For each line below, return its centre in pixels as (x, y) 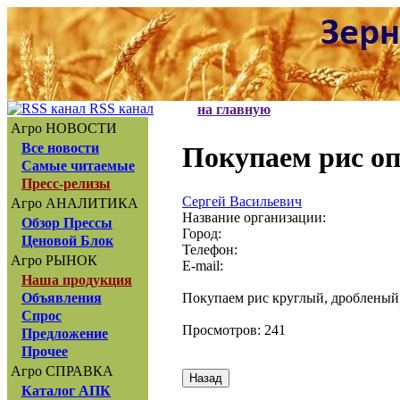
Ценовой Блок (67, 241)
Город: (202, 233)
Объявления (62, 298)
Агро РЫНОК (54, 260)
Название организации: (254, 217)
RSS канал (120, 108)
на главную (234, 109)
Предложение (65, 333)
